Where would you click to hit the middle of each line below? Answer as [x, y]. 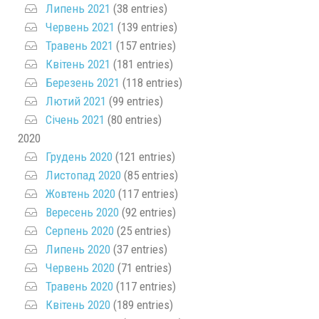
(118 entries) [151, 82]
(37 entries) [139, 249]
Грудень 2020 [79, 156]
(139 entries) [146, 27]
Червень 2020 [80, 267]
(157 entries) [145, 45]
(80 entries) [133, 119]
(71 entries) [143, 267]
